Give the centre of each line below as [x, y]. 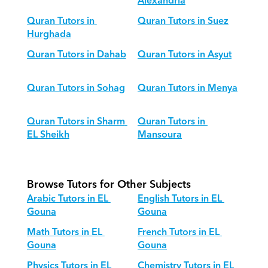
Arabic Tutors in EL [67, 199]
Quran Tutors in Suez [183, 21]
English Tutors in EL [179, 199]
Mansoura [159, 135]
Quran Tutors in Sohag [76, 88]
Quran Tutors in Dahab [76, 54]
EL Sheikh [48, 135]
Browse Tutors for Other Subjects [109, 185]
